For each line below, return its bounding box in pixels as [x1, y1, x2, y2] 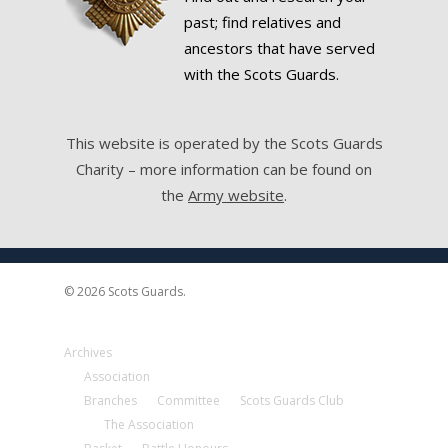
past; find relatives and [184, 12, 341, 32]
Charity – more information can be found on [76, 159, 372, 179]
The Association [104, 416, 194, 433]
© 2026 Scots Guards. [64, 283, 186, 300]
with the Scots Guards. [184, 64, 339, 84]
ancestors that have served [184, 38, 375, 58]
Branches [84, 392, 137, 409]
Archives [64, 344, 112, 361]
